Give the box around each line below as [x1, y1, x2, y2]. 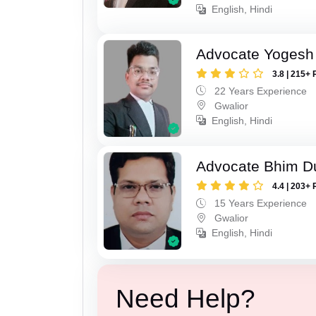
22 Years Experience [212, 85, 308, 97]
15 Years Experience [212, 197, 308, 209]
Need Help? [115, 284, 255, 313]
